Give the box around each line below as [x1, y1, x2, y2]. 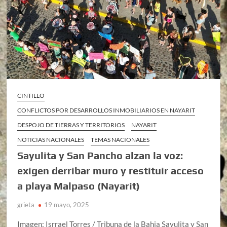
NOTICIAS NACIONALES [17, 135, 85, 143]
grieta [17, 200, 35, 209]
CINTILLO [17, 91, 45, 99]
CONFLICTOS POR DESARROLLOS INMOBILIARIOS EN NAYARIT [17, 106, 196, 114]
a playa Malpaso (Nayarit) [17, 179, 140, 192]
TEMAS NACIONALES [91, 135, 150, 143]
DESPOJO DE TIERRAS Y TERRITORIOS [17, 121, 125, 129]
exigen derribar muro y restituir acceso [17, 164, 204, 176]
